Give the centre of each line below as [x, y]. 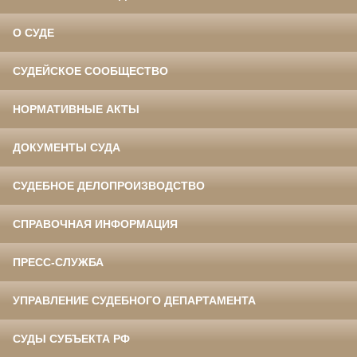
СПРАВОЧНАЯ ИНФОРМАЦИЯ [95, 224]
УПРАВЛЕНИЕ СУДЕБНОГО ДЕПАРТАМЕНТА [134, 301]
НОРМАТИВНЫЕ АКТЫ [76, 110]
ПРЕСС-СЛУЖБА [58, 263]
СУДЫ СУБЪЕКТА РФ [71, 339]
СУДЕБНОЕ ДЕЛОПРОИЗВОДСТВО [109, 186]
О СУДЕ [33, 33]
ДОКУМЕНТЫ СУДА [67, 148]
